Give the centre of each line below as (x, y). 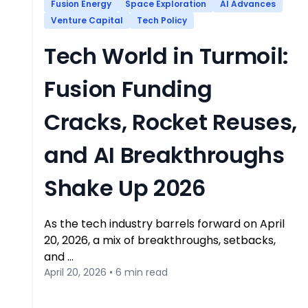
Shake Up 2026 (125, 188)
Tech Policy (162, 20)
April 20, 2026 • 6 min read (106, 272)
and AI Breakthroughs (164, 155)
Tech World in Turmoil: (166, 56)
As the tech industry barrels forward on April (164, 224)
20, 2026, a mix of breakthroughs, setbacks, (160, 240)
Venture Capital (87, 20)
